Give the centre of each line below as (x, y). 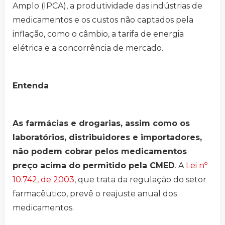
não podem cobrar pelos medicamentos (100, 152)
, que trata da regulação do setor (140, 180)
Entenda (31, 86)
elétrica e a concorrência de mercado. (88, 48)
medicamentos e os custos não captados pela (103, 20)
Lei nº (197, 166)
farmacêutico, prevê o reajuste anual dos (95, 194)
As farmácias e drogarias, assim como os (101, 124)
